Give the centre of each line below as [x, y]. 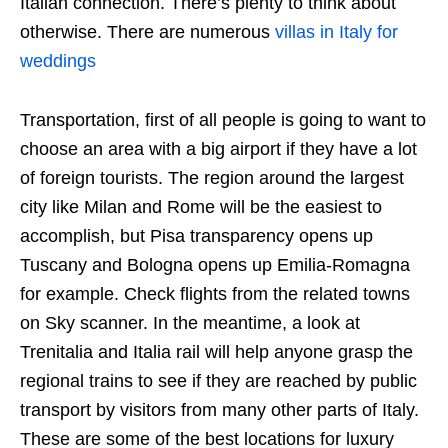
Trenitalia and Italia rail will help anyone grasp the [216, 352]
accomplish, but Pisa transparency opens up [196, 236]
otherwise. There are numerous [147, 32]
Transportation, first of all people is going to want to [223, 120]
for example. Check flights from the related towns [215, 294]
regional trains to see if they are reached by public [218, 381]
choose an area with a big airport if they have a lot [218, 149]
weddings [58, 61]
